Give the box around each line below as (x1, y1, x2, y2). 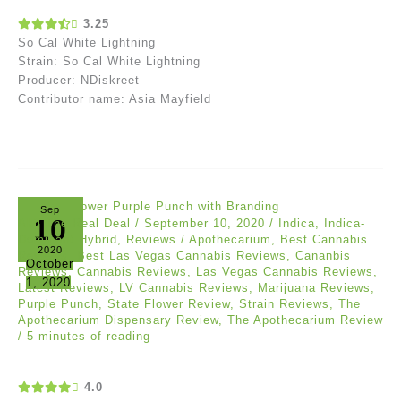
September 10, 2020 (144, 217, 269, 231)
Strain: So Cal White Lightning (18, 54, 200, 68)
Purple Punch (18, 297, 98, 311)
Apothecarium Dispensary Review (18, 313, 218, 328)
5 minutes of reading (27, 329, 150, 344)
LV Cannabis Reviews (119, 281, 249, 295)
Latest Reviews (18, 281, 110, 295)
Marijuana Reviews (258, 281, 371, 295)
